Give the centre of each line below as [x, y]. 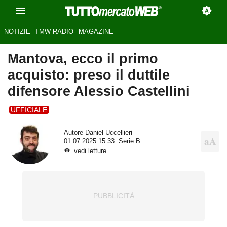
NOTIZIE [17, 32]
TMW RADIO [54, 32]
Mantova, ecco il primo [83, 59]
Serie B [129, 141]
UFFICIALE [29, 110]
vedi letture [90, 151]
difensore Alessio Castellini [99, 91]
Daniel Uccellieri [108, 133]
